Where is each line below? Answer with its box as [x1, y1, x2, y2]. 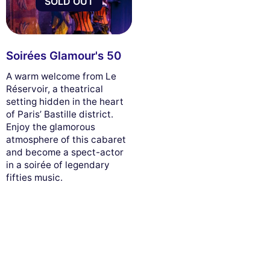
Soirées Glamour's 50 [6, 48, 121, 63]
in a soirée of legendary [6, 159, 110, 171]
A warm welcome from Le [6, 71, 116, 83]
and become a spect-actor [6, 146, 124, 159]
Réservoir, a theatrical [6, 83, 103, 95]
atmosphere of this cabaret [6, 134, 126, 146]
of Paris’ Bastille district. [6, 108, 113, 121]
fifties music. [6, 172, 63, 184]
